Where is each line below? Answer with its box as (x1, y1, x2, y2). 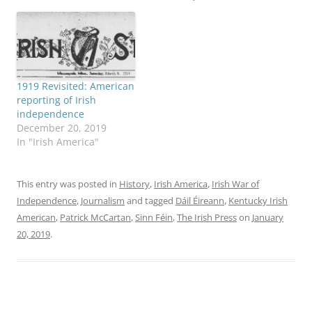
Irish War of (212, 178, 259, 191)
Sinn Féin (135, 211, 173, 224)
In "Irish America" (17, 135, 99, 149)
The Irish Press (177, 211, 237, 224)
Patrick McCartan (60, 211, 131, 224)
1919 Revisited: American (17, 79, 134, 93)
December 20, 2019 (17, 121, 107, 135)
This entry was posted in (17, 178, 119, 191)
